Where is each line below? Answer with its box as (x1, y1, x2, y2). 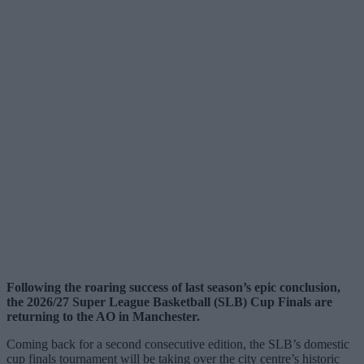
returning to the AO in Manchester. (6, 309, 200, 323)
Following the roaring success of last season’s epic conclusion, (6, 279, 340, 294)
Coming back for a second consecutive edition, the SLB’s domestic (6, 336, 349, 351)
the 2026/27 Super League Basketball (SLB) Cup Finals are (6, 294, 332, 309)
